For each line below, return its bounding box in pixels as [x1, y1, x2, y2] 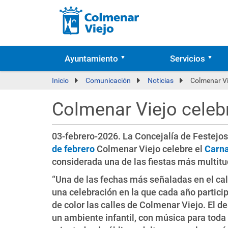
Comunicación [85, 76, 131, 84]
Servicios [169, 53, 205, 64]
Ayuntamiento [65, 53, 118, 64]
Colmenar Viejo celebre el [95, 144, 205, 154]
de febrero [52, 144, 95, 154]
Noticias [148, 76, 174, 84]
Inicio [52, 76, 69, 84]
